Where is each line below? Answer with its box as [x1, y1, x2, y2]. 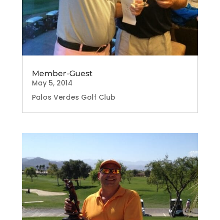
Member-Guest [31, 68, 93, 78]
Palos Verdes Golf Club [31, 92, 115, 102]
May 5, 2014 [31, 78, 73, 88]
